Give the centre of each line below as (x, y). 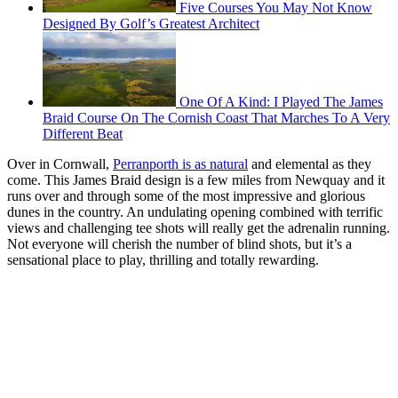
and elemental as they (310, 164)
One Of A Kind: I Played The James (281, 102)
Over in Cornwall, (60, 164)
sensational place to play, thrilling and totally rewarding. (163, 260)
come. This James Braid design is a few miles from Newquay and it (196, 180)
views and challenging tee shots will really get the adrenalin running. (199, 228)
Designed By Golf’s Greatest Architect (151, 24)
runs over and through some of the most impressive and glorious (186, 196)
